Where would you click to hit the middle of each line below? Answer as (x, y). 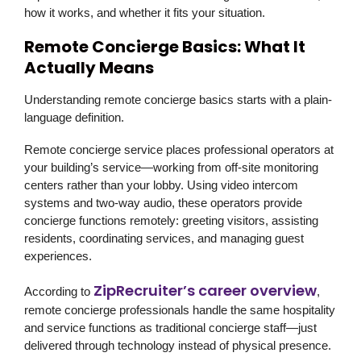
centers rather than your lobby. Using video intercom (161, 185)
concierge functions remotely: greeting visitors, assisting (171, 221)
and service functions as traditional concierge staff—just (170, 328)
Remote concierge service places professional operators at (179, 150)
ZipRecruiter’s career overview (205, 291)
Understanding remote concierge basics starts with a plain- (178, 100)
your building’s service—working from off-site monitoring (171, 168)
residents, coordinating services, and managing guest (164, 239)
